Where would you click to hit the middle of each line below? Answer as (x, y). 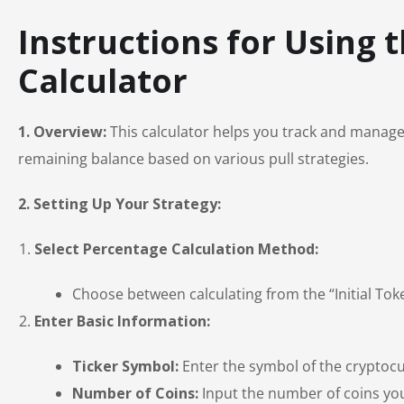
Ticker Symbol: (125, 367)
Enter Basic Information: (122, 321)
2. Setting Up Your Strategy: (119, 204)
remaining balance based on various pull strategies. (193, 159)
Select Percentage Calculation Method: (176, 249)
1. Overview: (62, 132)
